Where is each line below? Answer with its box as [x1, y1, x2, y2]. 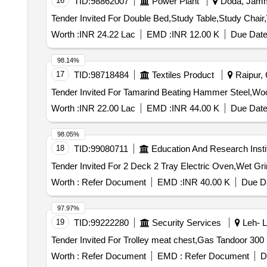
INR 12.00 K [171, 29, 219, 39]
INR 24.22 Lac [79, 29, 135, 39]
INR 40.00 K [182, 177, 230, 187]
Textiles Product [151, 70, 214, 80]
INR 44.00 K [171, 103, 219, 113]
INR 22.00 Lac [79, 103, 135, 113]
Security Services [151, 218, 221, 228]
